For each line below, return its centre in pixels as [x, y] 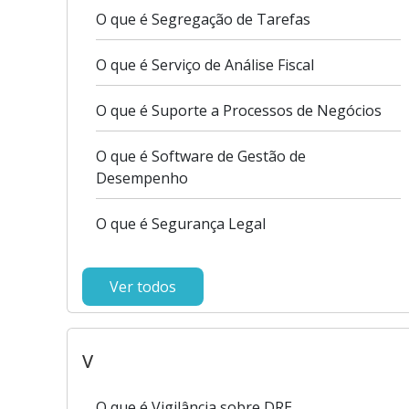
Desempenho [142, 178]
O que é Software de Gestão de [201, 156]
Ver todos [143, 287]
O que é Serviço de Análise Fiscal [205, 65]
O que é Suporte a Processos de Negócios [239, 110]
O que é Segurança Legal [181, 224]
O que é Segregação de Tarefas [203, 19]
